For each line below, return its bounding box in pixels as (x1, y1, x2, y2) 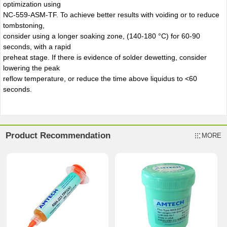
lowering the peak (3, 63, 60, 72)
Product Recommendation (6, 130, 111, 140)
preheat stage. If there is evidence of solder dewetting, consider (3, 53, 207, 61)
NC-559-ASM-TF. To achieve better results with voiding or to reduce (3, 10, 219, 19)
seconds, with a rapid (3, 42, 71, 51)
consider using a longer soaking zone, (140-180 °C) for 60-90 (3, 31, 200, 40)
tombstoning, (3, 21, 45, 29)
